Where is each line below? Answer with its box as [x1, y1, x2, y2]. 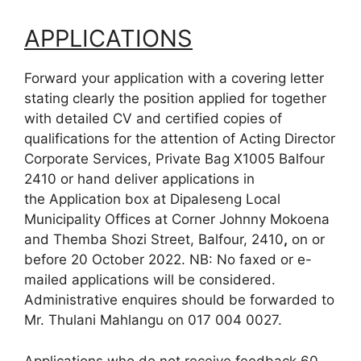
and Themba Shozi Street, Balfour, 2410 [24, 231, 284, 248]
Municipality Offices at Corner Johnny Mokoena [24, 211, 330, 228]
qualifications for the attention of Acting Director [24, 131, 335, 147]
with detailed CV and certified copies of [24, 110, 282, 127]
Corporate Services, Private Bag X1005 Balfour [24, 151, 325, 168]
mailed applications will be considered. [24, 272, 276, 288]
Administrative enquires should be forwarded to [24, 292, 334, 309]
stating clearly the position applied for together [24, 90, 326, 107]
